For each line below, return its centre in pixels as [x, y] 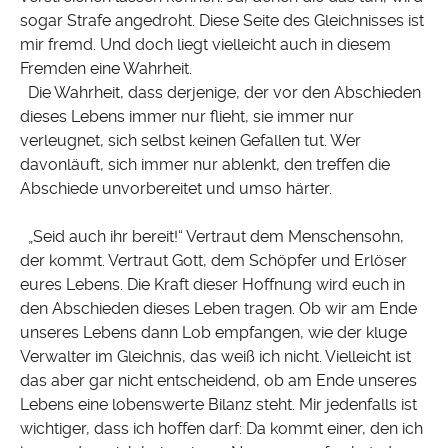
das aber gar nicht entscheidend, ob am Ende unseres [218, 381]
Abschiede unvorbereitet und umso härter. [176, 189]
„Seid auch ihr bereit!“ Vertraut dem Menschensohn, [212, 237]
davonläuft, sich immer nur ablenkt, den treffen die [205, 165]
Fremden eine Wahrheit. [106, 69]
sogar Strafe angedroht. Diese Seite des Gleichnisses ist [222, 21]
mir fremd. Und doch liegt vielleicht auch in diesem [205, 45]
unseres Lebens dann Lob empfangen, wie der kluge [213, 333]
